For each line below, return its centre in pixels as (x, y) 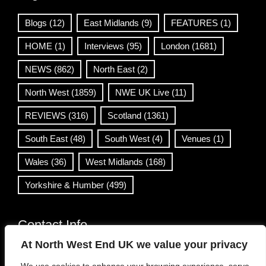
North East (114, 69)
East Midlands (111, 23)
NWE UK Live (142, 92)
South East (46, 139)
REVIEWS (45, 115)
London (175, 46)
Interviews (104, 46)
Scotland (124, 115)
